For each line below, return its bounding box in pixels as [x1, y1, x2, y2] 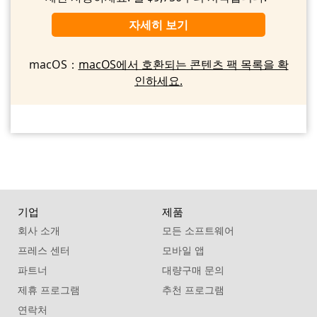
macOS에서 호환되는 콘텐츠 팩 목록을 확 [78, 57, 289, 73]
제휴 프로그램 [18, 283, 80, 297]
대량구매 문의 [161, 263, 224, 277]
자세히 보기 [128, 17, 188, 33]
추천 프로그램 [161, 283, 224, 297]
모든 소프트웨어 [161, 224, 234, 238]
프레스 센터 [18, 243, 70, 258]
